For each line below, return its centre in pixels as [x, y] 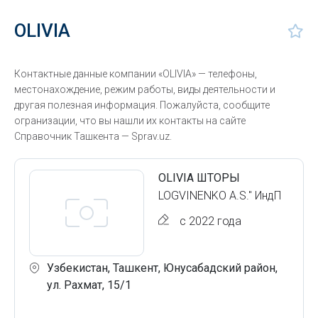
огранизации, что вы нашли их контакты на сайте [130, 121]
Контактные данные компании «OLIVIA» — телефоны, [136, 74]
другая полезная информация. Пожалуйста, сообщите [142, 105]
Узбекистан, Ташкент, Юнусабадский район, [162, 268]
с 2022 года [210, 221]
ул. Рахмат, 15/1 [89, 285]
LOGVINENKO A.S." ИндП [220, 196]
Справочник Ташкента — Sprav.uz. [93, 136]
